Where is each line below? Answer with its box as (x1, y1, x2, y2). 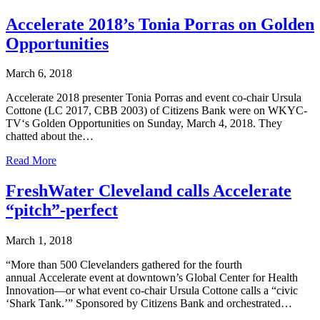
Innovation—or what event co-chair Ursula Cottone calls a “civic (6, 284, 298, 297)
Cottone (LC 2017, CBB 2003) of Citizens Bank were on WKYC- (6, 104, 307, 117)
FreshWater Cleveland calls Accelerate (6, 181, 291, 201)
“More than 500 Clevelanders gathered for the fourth (6, 259, 242, 271)
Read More (6, 154, 56, 167)
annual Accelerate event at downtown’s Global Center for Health (6, 271, 298, 284)
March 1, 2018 (6, 234, 72, 247)
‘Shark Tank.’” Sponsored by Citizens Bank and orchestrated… (6, 297, 292, 310)
